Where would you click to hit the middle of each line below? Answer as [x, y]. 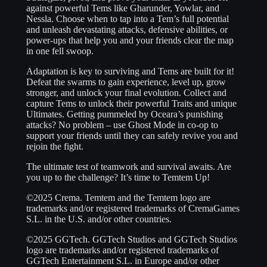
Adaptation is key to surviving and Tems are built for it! [130, 72]
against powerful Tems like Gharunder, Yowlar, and [123, 8]
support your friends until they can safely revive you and [132, 136]
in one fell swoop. [60, 51]
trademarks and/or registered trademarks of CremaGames [133, 209]
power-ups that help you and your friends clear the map [130, 41]
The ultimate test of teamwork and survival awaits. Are [129, 167]
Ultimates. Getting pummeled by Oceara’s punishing [125, 114]
